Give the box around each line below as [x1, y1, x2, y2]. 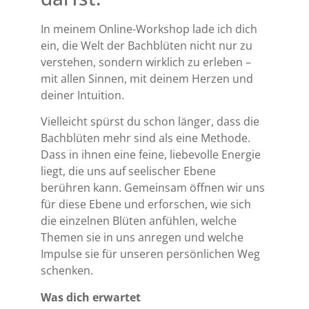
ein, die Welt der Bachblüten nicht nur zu [41, 37, 253, 53]
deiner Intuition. [41, 87, 125, 103]
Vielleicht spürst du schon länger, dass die [41, 114, 260, 130]
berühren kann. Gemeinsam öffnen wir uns [41, 180, 266, 196]
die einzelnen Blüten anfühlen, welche [41, 213, 237, 229]
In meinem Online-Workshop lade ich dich [41, 21, 258, 37]
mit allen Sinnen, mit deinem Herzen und [41, 70, 254, 86]
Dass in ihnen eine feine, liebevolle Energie [41, 147, 261, 163]
